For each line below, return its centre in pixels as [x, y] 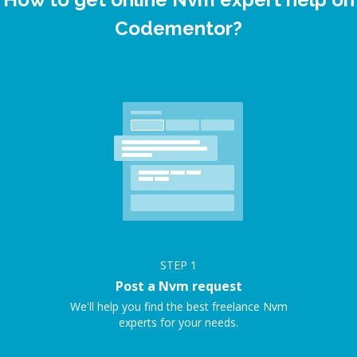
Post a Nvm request [178, 286]
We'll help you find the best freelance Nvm [178, 306]
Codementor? [178, 28]
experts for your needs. [178, 322]
